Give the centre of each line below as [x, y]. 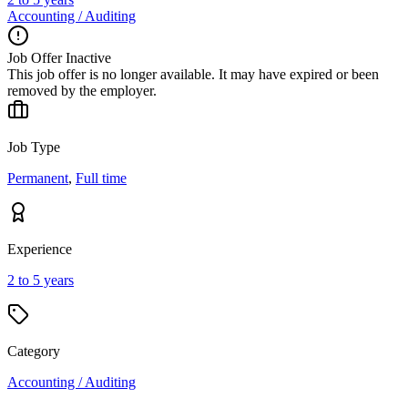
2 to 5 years [41, 280]
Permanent [38, 178]
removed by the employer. [82, 90]
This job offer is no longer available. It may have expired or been [193, 74]
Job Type [34, 147]
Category [34, 351]
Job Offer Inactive [59, 57]
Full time [101, 178]
